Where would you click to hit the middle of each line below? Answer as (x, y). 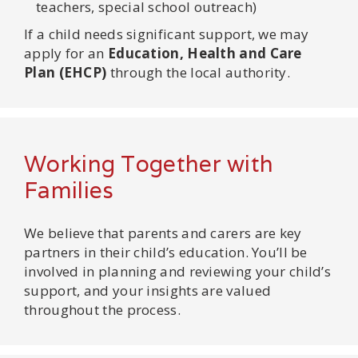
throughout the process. (102, 309)
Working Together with (149, 163)
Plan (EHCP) (66, 72)
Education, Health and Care (205, 53)
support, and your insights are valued (148, 290)
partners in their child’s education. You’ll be (166, 252)
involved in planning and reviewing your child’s (178, 271)
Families (69, 190)
